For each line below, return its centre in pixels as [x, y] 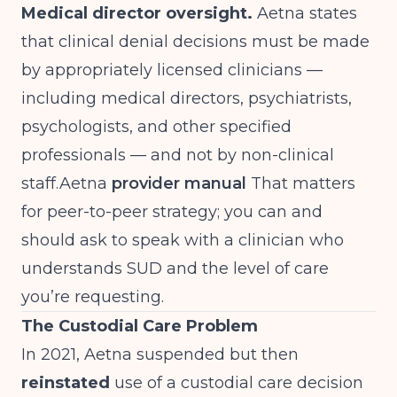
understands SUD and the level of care [175, 269]
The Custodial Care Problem [140, 326]
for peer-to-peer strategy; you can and [172, 212]
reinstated [66, 383]
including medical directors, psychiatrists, [187, 98]
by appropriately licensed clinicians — [172, 70]
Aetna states [305, 13]
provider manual [177, 183]
